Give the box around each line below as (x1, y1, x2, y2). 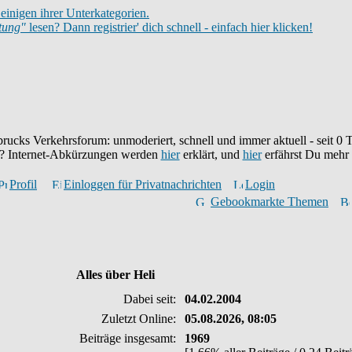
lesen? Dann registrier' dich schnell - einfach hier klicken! (26, 20, 313, 34)
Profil (9, 178, 37, 191)
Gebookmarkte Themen (211, 195, 328, 208)
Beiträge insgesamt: (79, 332, 179, 345)
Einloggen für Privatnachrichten (64, 178, 222, 191)
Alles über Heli (76, 268, 155, 281)
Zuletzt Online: (101, 312, 179, 325)
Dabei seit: (123, 292, 179, 306)
